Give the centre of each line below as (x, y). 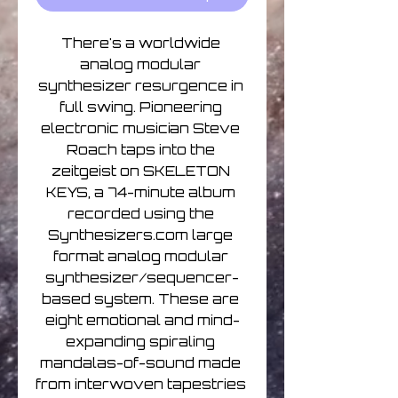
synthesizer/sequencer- (142, 278)
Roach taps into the (140, 150)
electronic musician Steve (140, 129)
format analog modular (140, 257)
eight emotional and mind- (142, 321)
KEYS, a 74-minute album (140, 193)
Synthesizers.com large (140, 235)
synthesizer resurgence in (140, 86)
